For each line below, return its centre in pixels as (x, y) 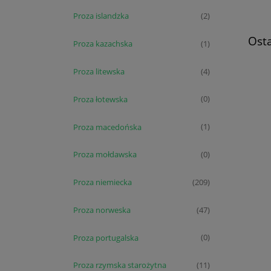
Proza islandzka (101, 16)
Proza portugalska (106, 237)
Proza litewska (99, 72)
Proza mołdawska (105, 155)
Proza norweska (102, 210)
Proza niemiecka (103, 182)
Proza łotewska (100, 99)
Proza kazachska (103, 44)
